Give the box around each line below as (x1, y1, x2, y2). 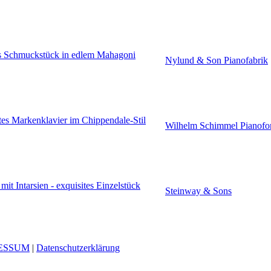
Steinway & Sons (165, 186, 232, 197)
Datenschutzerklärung (36, 243, 120, 253)
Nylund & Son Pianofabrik (165, 55, 268, 66)
